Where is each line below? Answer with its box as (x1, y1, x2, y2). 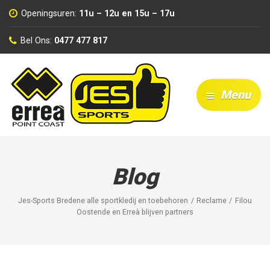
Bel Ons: (20, 35, 52, 45)
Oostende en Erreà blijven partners (77, 207, 193, 217)
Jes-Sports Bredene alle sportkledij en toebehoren (18, 196, 189, 206)
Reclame (196, 196, 227, 206)
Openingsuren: (21, 8, 77, 18)
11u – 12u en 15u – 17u (78, 8, 175, 18)
